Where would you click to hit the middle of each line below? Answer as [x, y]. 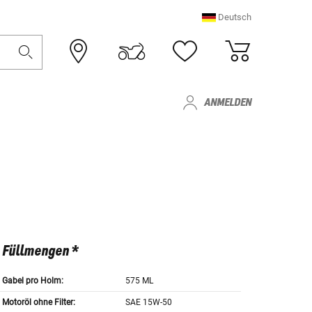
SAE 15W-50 [149, 303]
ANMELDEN [228, 102]
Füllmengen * [40, 252]
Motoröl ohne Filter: [38, 303]
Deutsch [235, 17]
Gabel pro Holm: [32, 281]
